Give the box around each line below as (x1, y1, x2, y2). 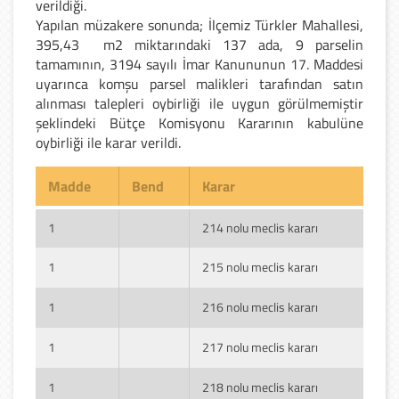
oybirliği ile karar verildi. (36, 131, 184, 153)
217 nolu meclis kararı (202, 337, 318, 356)
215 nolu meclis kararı (202, 256, 318, 276)
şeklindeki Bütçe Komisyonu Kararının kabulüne (36, 111, 363, 134)
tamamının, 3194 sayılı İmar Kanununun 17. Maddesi (36, 53, 363, 75)
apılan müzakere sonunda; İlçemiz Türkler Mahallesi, (43, 13, 363, 36)
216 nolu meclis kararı (202, 297, 318, 316)
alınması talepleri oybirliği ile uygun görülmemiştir (36, 92, 363, 114)
